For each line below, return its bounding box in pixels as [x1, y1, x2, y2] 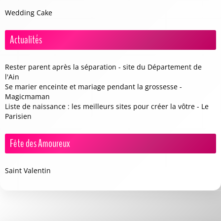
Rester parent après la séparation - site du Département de [5, 62, 202, 72]
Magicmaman [5, 92, 50, 101]
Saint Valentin [5, 166, 51, 175]
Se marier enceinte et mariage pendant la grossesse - [5, 82, 182, 91]
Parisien [5, 111, 32, 121]
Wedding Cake [5, 8, 52, 17]
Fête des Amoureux [10, 136, 70, 151]
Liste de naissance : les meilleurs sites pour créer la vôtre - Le [5, 102, 209, 111]
